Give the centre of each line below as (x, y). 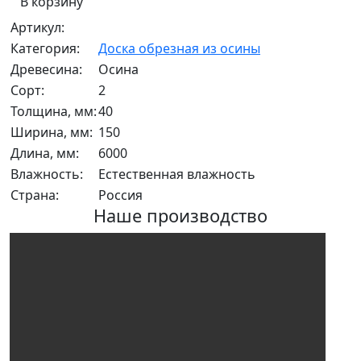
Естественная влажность (177, 174)
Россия (120, 195)
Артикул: (37, 28)
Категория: (45, 49)
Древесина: (46, 70)
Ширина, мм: (52, 133)
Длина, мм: (45, 154)
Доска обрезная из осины (179, 49)
